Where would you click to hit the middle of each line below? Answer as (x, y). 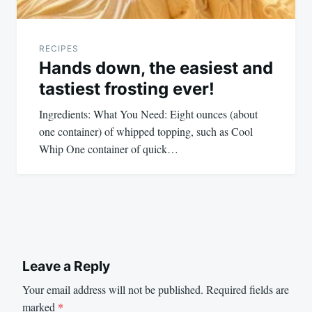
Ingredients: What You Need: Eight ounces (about (148, 114)
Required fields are (248, 290)
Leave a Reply (66, 266)
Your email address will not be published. (113, 290)
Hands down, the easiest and (156, 68)
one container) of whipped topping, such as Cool (146, 131)
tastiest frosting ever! (127, 88)
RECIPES (59, 48)
